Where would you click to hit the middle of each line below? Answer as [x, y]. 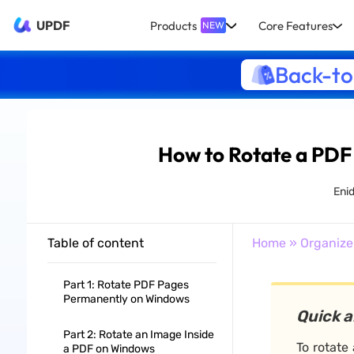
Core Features [295, 25]
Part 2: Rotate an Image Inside [138, 335]
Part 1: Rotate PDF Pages [126, 285]
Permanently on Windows [126, 299]
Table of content [95, 243]
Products [174, 25]
